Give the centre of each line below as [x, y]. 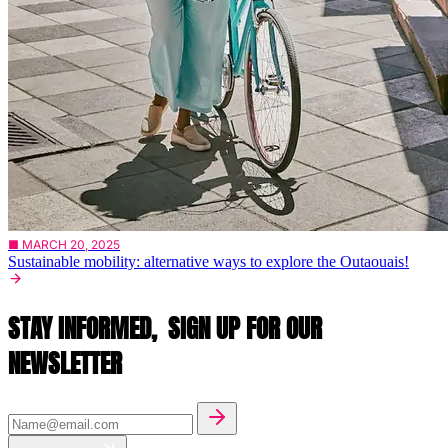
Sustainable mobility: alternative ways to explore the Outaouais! [208, 262]
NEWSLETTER [65, 363]
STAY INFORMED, [85, 328]
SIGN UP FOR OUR [245, 328]
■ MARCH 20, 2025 [64, 245]
